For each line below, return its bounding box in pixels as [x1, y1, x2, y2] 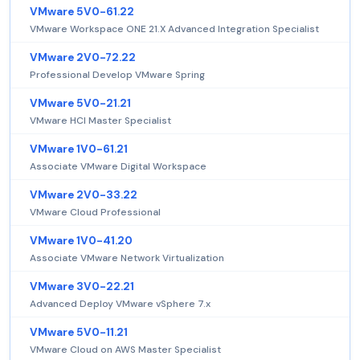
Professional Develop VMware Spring [30, 67, 205, 81]
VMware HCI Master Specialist [30, 113, 171, 127]
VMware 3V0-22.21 [30, 279, 134, 293]
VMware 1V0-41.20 [30, 233, 133, 247]
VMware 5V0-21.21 [30, 96, 131, 110]
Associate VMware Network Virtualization [30, 251, 224, 264]
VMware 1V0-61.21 [30, 141, 128, 156]
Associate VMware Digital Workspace [30, 159, 207, 173]
